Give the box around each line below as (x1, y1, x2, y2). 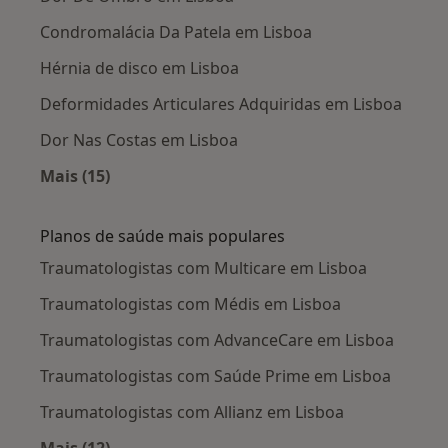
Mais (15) (40, 164, 110, 187)
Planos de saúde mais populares (40, 224, 285, 247)
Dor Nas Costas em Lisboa (40, 128, 238, 151)
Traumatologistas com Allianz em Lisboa (40, 400, 344, 423)
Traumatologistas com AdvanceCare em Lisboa (40, 328, 394, 351)
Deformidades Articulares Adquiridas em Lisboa (40, 92, 402, 115)
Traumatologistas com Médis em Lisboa (40, 292, 341, 315)
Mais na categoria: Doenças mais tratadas (74, 187, 410, 210)
